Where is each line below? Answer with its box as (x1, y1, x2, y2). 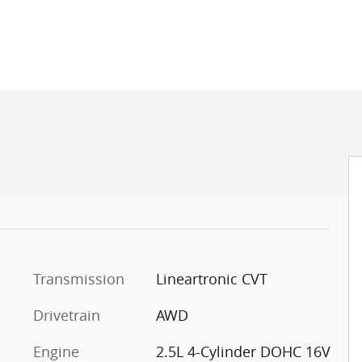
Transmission (33, 269, 124, 288)
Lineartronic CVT (155, 269, 267, 288)
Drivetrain (33, 305, 100, 325)
